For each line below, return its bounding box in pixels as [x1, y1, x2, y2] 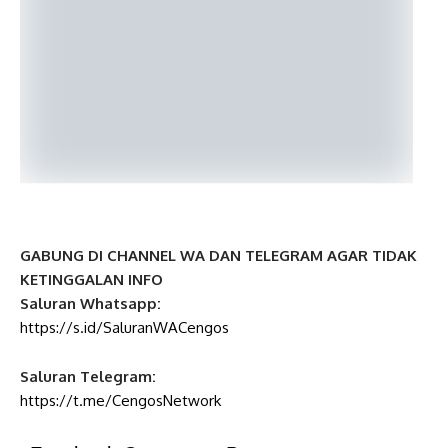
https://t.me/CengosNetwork [20, 391, 221, 411]
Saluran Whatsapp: [20, 294, 161, 314]
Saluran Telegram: [20, 367, 156, 387]
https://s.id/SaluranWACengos [20, 318, 229, 338]
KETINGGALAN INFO [20, 270, 163, 290]
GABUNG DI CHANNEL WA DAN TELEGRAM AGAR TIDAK [20, 246, 417, 266]
